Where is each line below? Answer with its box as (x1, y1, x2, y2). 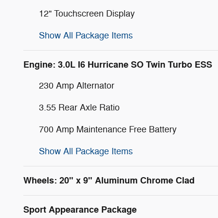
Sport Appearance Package (23, 204, 137, 216)
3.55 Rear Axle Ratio (39, 102, 120, 113)
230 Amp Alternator (39, 80, 114, 91)
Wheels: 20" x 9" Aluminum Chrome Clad (23, 175, 195, 187)
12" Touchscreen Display (39, 8, 135, 19)
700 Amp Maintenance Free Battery (39, 124, 177, 135)
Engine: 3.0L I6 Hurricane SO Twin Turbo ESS (23, 59, 212, 71)
